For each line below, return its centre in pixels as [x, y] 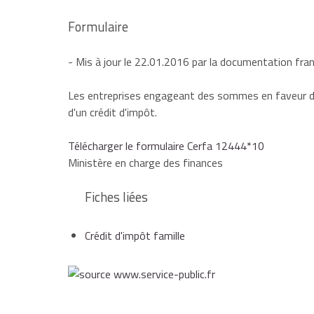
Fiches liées [116, 197]
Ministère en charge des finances [145, 163]
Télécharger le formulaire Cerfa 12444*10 [166, 146]
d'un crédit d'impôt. [112, 112]
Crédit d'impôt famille [135, 236]
